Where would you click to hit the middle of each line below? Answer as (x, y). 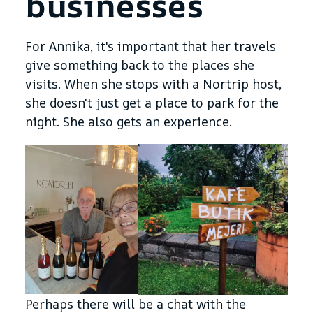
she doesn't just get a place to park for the (152, 103)
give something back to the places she (140, 65)
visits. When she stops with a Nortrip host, (153, 84)
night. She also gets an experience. (129, 122)
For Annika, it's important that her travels (151, 46)
